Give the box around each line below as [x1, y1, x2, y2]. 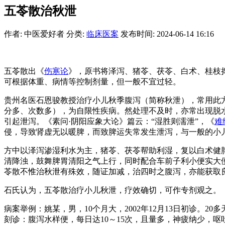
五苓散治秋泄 [4, 4, 76, 18]
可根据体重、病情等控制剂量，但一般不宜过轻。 [4, 77, 181, 86]
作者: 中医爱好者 [4, 29, 64, 38]
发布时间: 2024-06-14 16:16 [121, 29, 214, 38]
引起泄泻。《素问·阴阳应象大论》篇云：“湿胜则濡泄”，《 [4, 117, 214, 126]
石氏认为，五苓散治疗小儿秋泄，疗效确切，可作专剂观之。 [4, 185, 221, 194]
